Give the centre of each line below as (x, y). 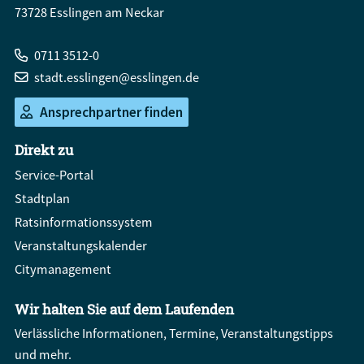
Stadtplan (42, 198)
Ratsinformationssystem (84, 221)
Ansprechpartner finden (111, 113)
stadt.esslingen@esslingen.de (117, 77)
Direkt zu (44, 150)
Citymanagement (63, 269)
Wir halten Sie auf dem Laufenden (124, 310)
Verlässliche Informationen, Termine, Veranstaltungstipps (174, 334)
